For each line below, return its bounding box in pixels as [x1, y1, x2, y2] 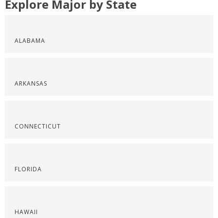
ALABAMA [15, 36, 45, 45]
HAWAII [15, 208, 38, 216]
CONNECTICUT [15, 122, 61, 130]
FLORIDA [15, 165, 42, 173]
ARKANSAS [15, 79, 47, 88]
